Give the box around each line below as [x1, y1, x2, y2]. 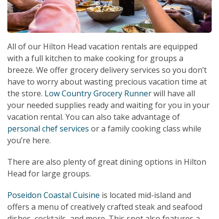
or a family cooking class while [89, 123, 201, 134]
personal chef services [7, 123, 89, 134]
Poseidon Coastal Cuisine [7, 190, 100, 201]
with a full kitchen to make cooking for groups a [7, 53, 183, 64]
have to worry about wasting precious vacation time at [7, 76, 207, 88]
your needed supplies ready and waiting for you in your [7, 100, 210, 111]
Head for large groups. [7, 168, 91, 179]
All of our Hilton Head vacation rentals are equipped [7, 41, 197, 52]
